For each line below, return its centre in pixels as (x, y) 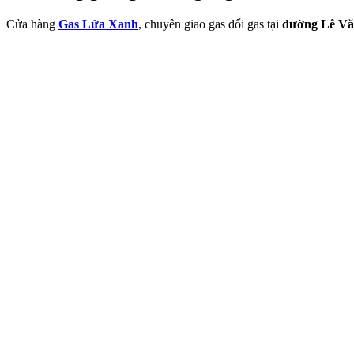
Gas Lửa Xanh (98, 24)
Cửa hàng (32, 24)
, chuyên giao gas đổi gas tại (210, 24)
